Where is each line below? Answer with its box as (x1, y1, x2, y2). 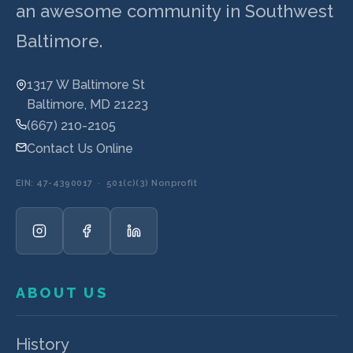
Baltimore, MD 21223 (27, 97, 148, 113)
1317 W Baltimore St (27, 77, 145, 93)
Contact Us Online (27, 141, 133, 157)
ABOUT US (16, 284, 108, 302)
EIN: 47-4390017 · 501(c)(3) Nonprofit (16, 178, 198, 189)
